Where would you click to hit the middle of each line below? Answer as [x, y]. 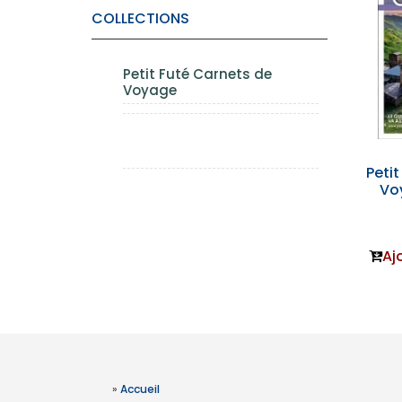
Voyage [150, 90]
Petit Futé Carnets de [197, 74]
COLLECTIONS [140, 18]
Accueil [140, 389]
